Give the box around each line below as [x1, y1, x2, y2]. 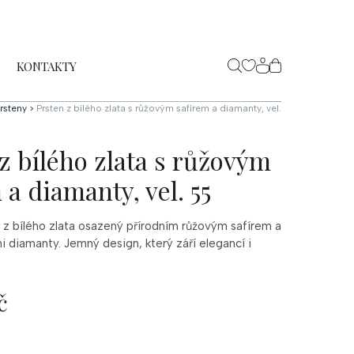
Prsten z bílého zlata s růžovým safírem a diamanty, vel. [36, 103, 281, 114]
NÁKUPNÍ [269, 66, 336, 86]
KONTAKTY [17, 58, 77, 74]
